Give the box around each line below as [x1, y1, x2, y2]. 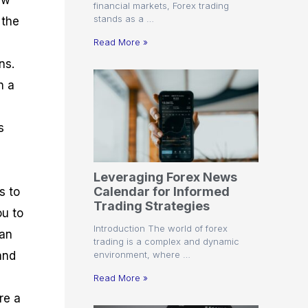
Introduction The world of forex [93, 222, 228, 234]
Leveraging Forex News [93, 169, 237, 184]
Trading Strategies [93, 198, 210, 213]
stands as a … [93, 12, 154, 24]
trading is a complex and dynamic [93, 235, 239, 247]
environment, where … [93, 248, 190, 260]
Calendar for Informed [93, 184, 230, 199]
